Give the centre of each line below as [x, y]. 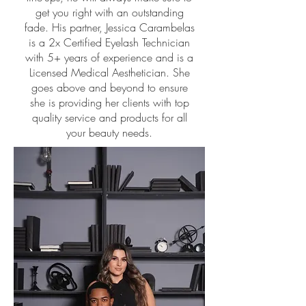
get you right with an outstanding [109, 13]
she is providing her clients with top [109, 103]
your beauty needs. [109, 133]
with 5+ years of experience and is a [109, 58]
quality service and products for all [109, 118]
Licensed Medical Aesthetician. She [109, 73]
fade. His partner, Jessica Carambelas [109, 28]
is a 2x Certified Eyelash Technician [109, 43]
